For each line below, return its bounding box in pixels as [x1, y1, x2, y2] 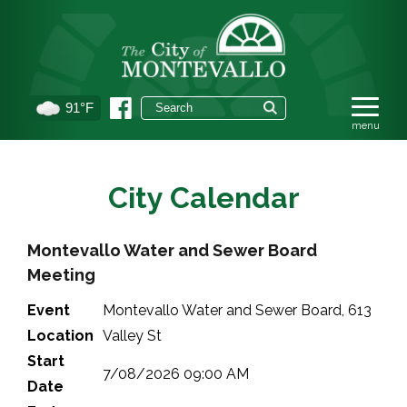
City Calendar [107, 181, 300, 215]
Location [27, 327, 94, 345]
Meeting [27, 265, 95, 285]
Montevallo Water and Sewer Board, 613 [103, 302, 372, 320]
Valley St [103, 327, 162, 345]
